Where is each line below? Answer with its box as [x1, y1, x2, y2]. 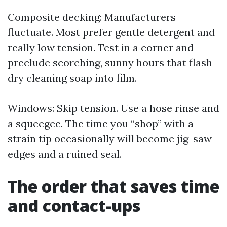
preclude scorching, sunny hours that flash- [8, 56, 217, 69]
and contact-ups [8, 195, 140, 216]
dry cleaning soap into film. [8, 71, 137, 84]
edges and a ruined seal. [8, 147, 122, 160]
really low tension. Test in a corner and [8, 41, 194, 54]
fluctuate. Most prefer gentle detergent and [8, 26, 215, 39]
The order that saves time [8, 175, 219, 197]
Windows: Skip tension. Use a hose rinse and [8, 102, 219, 115]
